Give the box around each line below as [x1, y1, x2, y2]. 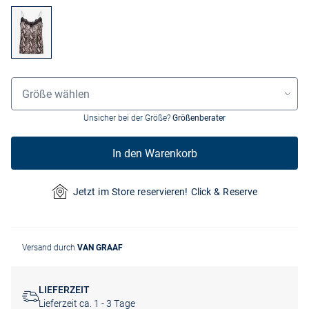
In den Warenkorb [112, 146, 197, 160]
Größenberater [172, 113, 226, 123]
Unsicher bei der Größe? [83, 113, 172, 123]
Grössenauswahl [10, 77, 83, 88]
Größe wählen [22, 87, 90, 101]
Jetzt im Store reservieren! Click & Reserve [72, 186, 258, 197]
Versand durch [22, 243, 77, 253]
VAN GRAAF [77, 243, 123, 253]
